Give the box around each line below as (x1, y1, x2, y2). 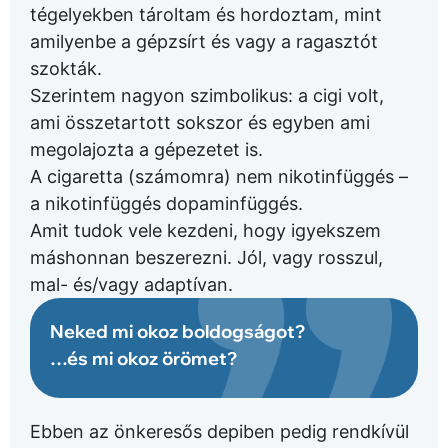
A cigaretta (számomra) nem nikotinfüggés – (30, 166, 408, 188)
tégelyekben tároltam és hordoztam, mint (30, 4, 382, 26)
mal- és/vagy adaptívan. (30, 274, 233, 296)
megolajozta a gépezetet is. (30, 139, 263, 161)
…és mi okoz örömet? (50, 347, 237, 371)
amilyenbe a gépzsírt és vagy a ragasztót (30, 31, 378, 53)
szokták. (30, 58, 102, 80)
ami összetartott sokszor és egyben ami (30, 112, 370, 134)
